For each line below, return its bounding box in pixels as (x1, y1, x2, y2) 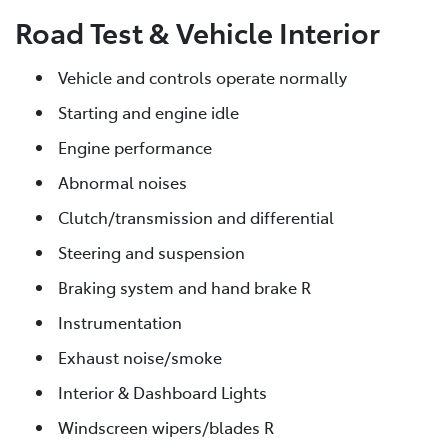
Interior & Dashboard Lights (58, 380, 267, 403)
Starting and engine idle (58, 100, 239, 123)
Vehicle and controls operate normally (58, 65, 347, 88)
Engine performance (58, 135, 212, 158)
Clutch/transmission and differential (58, 205, 334, 228)
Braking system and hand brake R (58, 275, 311, 298)
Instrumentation (58, 310, 182, 333)
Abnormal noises (58, 170, 187, 193)
